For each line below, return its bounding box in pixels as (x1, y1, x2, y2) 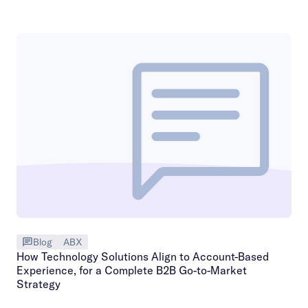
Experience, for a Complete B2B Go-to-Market (16, 263, 247, 277)
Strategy (16, 276, 60, 291)
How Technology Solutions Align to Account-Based (16, 249, 269, 263)
